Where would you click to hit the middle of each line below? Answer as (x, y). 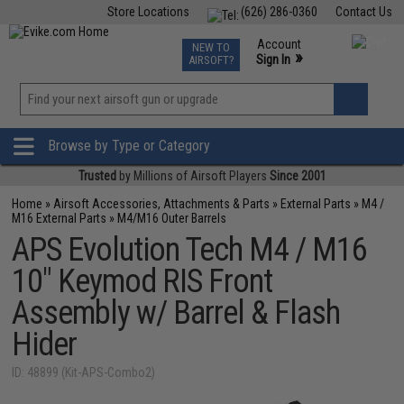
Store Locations (148, 12)
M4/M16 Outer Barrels (172, 218)
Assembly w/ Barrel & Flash (176, 313)
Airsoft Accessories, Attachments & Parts (162, 204)
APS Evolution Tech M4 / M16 (190, 250)
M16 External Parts (60, 218)
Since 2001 (298, 176)
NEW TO (211, 47)
